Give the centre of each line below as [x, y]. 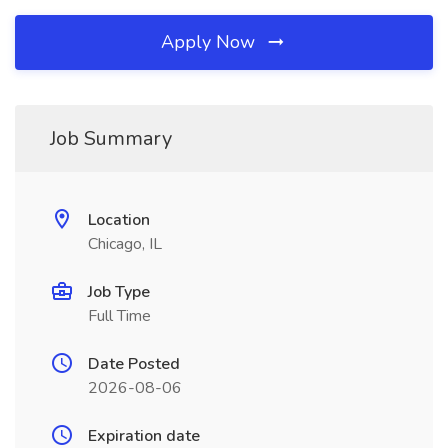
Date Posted [134, 364]
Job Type [119, 292]
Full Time [119, 316]
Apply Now [210, 42]
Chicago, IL [125, 244]
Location [119, 220]
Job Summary [111, 138]
